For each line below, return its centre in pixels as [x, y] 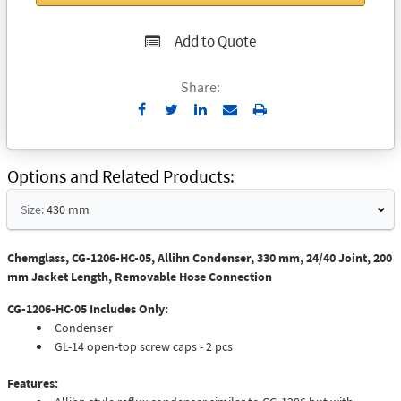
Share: [200, 86]
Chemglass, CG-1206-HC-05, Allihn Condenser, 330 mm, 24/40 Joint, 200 [200, 258]
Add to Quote [215, 41]
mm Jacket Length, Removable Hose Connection [140, 277]
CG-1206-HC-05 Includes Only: [88, 309]
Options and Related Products [119, 176]
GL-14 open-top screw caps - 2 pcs [144, 347]
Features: [33, 384]
